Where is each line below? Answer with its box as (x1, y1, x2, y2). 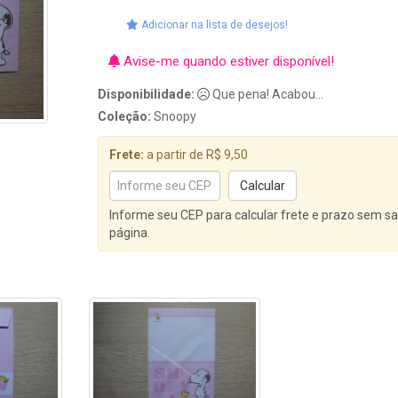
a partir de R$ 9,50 (144, 147, 249, 162)
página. (109, 226, 151, 240)
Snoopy (151, 109, 197, 123)
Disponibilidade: (98, 87, 195, 101)
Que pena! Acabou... (210, 87, 324, 101)
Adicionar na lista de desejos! (139, 19, 289, 31)
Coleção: (98, 109, 152, 123)
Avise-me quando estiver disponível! (120, 53, 335, 69)
